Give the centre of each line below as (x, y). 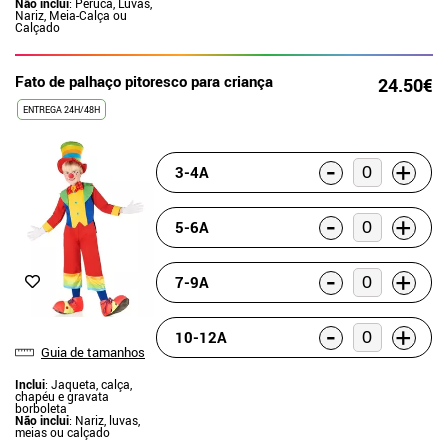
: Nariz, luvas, (104, 419)
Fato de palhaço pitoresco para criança (144, 81)
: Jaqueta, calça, (88, 383)
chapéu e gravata (62, 395)
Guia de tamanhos (93, 351)
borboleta (41, 407)
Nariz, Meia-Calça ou (71, 15)
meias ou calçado (62, 431)
